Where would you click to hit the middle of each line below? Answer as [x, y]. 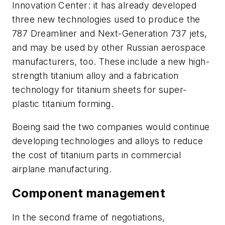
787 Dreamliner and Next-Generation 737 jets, [110, 34]
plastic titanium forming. [63, 104]
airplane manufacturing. [62, 169]
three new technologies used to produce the [106, 20]
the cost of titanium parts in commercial [96, 155]
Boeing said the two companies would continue [111, 127]
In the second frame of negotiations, [89, 217]
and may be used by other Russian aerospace [109, 48]
